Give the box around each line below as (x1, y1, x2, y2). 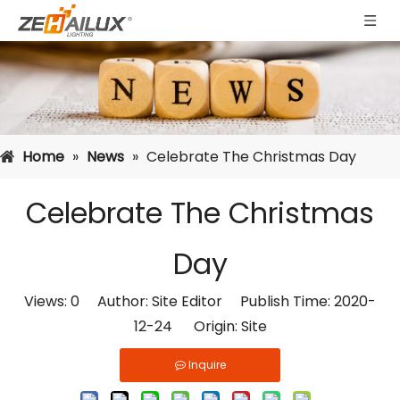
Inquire (187, 357, 226, 372)
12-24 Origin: (133, 316, 241, 337)
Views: (24, 291, 71, 312)
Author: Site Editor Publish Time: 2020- (79, 291, 376, 312)
